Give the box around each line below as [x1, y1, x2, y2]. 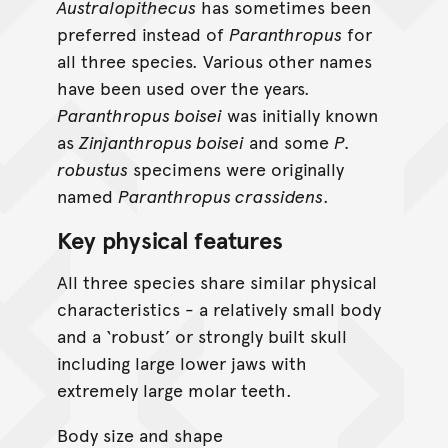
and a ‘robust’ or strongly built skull [56, 322, 347, 348]
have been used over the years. [56, 74, 310, 100]
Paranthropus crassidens [117, 182, 323, 208]
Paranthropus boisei [56, 101, 222, 127]
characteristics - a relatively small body [56, 295, 381, 321]
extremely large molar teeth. [56, 376, 292, 402]
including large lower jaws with [56, 349, 307, 375]
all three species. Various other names [56, 47, 372, 73]
